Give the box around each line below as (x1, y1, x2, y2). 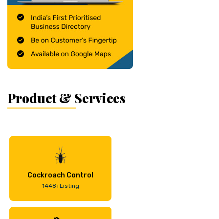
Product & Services (7, 89, 126, 107)
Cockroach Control (27, 171, 93, 179)
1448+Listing (42, 182, 79, 189)
